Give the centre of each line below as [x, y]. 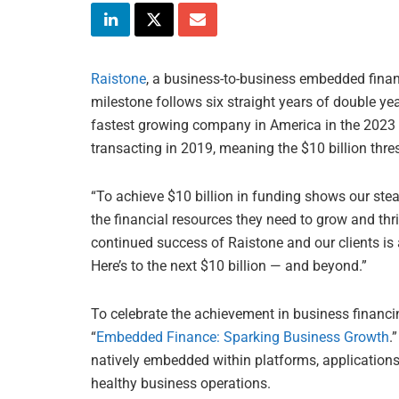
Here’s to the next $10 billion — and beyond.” [229, 265]
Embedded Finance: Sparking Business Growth [243, 337]
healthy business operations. [181, 383]
